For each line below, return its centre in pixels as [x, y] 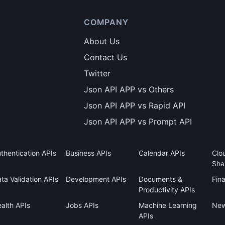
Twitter [97, 73]
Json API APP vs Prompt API [138, 122]
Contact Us [105, 57]
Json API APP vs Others [129, 89]
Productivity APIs [167, 190]
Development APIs [96, 179]
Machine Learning [168, 205]
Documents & [161, 179]
